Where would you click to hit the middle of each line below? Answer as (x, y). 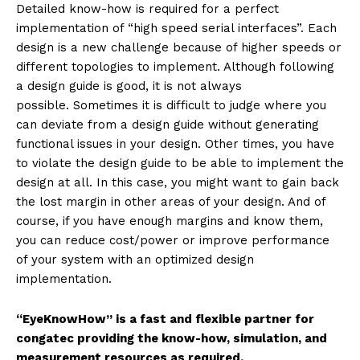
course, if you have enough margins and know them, (170, 221)
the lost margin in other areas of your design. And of (171, 201)
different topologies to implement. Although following (175, 66)
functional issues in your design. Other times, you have (175, 143)
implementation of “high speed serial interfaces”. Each (176, 28)
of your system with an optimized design (135, 259)
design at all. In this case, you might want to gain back (178, 182)
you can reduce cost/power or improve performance (173, 240)
